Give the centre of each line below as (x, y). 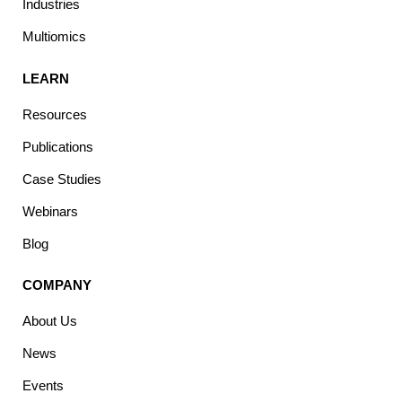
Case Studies (62, 179)
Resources (55, 114)
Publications (58, 146)
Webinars (50, 211)
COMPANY (57, 285)
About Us (50, 321)
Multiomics (54, 37)
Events (43, 386)
